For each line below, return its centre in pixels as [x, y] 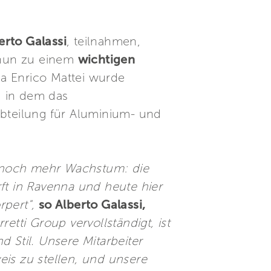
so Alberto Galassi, [92, 204]
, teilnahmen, [103, 41]
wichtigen [106, 59]
